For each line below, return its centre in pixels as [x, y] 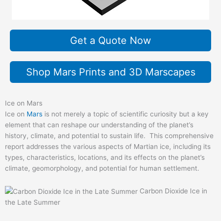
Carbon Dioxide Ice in [172, 191]
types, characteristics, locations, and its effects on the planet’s [105, 157]
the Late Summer [33, 202]
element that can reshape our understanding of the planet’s [99, 125]
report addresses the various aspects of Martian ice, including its [108, 146]
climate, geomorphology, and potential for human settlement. [102, 168]
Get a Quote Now [110, 40]
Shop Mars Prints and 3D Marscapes [110, 72]
